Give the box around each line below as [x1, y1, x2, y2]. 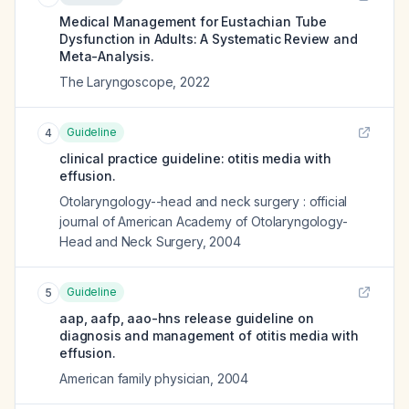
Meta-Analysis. [59, 48, 154, 64]
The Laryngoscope [59, 74, 173, 89]
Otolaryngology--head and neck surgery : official [59, 194, 348, 209]
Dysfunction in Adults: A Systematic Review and [59, 31, 358, 47]
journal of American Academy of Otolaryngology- [59, 214, 348, 229]
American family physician [59, 371, 210, 386]
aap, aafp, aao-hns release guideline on [59, 310, 314, 326]
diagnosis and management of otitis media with [59, 328, 359, 343]
